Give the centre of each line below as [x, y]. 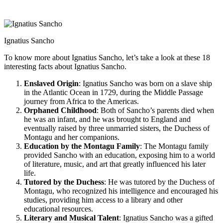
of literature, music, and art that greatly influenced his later [115, 164]
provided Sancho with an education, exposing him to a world [119, 155]
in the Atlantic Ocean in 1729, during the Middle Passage [113, 92]
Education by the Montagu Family [82, 146]
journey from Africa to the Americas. [81, 101]
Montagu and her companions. [72, 137]
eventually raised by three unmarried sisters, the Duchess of [117, 128]
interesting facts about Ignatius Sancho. [65, 66]
